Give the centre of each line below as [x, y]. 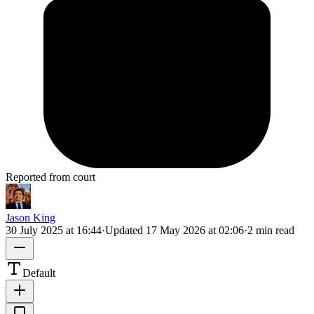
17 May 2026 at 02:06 [195, 230]
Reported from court [50, 177]
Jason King [30, 217]
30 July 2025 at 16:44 [54, 230]
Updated [125, 230]
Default [39, 273]
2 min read [271, 230]
